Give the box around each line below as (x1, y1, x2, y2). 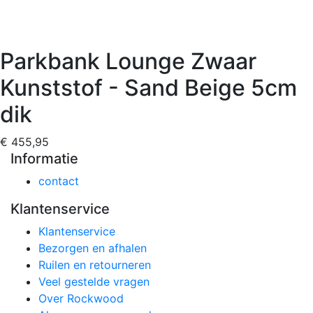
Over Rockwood (38, 291, 124, 305)
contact (38, 173, 79, 188)
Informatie (10, 150, 78, 167)
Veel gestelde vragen (38, 274, 150, 289)
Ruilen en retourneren (38, 257, 151, 272)
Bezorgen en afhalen (38, 240, 147, 255)
